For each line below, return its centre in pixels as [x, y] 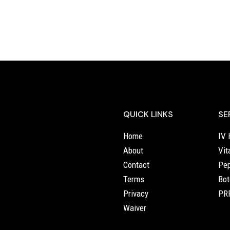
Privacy [136, 193]
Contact [137, 165]
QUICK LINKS [148, 114]
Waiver [135, 208]
